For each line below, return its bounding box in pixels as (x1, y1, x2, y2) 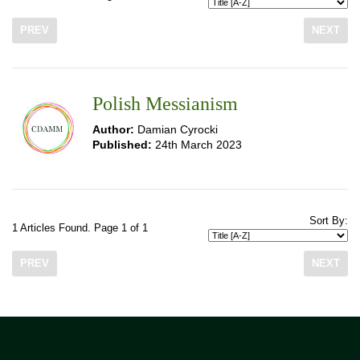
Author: (92, 123, 134, 136)
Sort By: (309, 215, 348, 227)
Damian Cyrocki (134, 123, 218, 136)
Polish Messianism (92, 93, 238, 114)
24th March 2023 (152, 138, 242, 151)
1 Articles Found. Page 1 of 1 (12, 223, 148, 234)
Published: (92, 138, 152, 151)
